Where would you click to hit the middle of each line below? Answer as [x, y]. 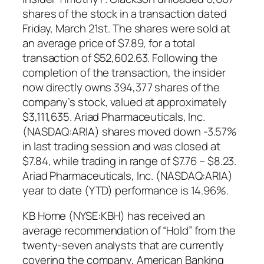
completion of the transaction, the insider [124, 72]
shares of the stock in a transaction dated [125, 13]
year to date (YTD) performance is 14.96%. [126, 190]
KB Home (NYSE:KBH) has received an [114, 216]
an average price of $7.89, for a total [109, 43]
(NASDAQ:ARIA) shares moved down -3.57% [130, 131]
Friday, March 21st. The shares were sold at [126, 28]
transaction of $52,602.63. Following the [120, 57]
